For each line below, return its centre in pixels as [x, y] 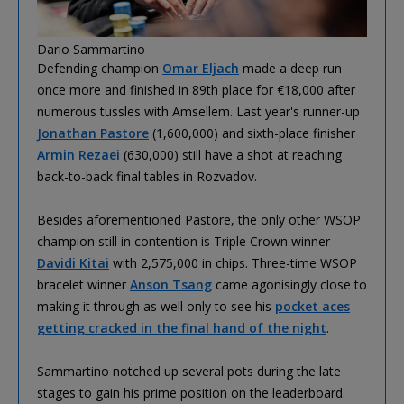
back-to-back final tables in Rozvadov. [147, 176]
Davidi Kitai [73, 262]
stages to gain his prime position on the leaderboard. [191, 392]
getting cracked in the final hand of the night [182, 327]
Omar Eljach [201, 68]
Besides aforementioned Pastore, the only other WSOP [199, 219]
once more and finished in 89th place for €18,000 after [196, 89]
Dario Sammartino [91, 49]
